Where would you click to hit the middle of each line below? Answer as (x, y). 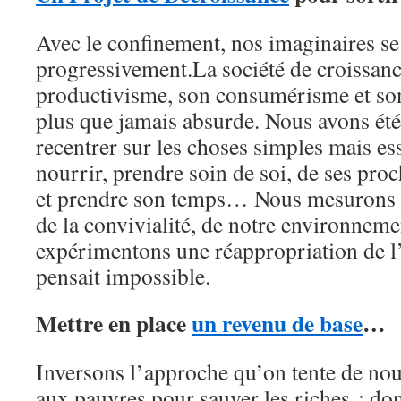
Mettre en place (114, 323)
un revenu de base (277, 323)
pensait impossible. (123, 276)
